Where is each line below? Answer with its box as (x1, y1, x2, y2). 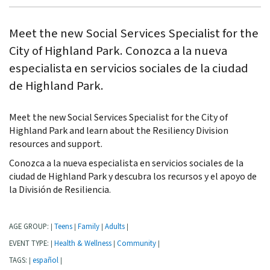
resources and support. (9, 138, 102, 151)
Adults (105, 222, 125, 232)
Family (78, 222, 99, 232)
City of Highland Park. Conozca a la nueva (9, 42, 227, 59)
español (33, 256, 58, 266)
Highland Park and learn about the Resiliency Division (9, 125, 228, 138)
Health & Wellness (54, 239, 111, 249)
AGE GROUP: (9, 222, 51, 232)
